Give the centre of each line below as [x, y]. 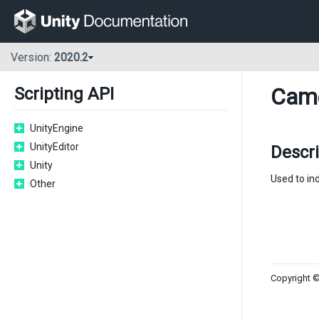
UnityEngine [57, 128]
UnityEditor [54, 147]
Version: [32, 58]
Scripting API [64, 94]
